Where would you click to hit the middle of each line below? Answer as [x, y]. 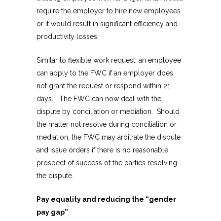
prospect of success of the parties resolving [107, 163]
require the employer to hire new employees [109, 11]
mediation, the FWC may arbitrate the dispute [109, 137]
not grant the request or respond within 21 [103, 86]
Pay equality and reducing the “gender [106, 200]
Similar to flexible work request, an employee [109, 60]
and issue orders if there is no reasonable [102, 150]
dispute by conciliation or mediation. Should [108, 112]
